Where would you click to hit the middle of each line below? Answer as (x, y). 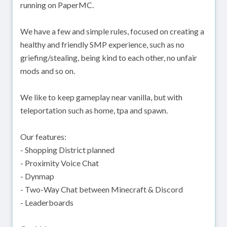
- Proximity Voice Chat (59, 163)
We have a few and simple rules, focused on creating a (112, 31)
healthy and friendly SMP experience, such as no (102, 45)
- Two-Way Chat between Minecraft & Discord (101, 190)
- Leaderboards (47, 203)
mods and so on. (47, 71)
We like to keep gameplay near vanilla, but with (101, 97)
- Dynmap (37, 176)
